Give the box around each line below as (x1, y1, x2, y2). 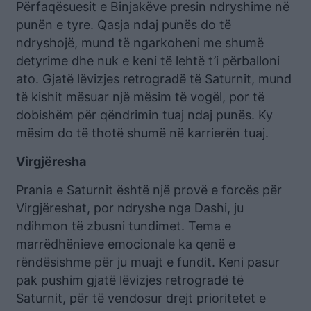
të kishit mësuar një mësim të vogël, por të (16, 89, 264, 104)
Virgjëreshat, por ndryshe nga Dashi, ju (16, 200, 244, 215)
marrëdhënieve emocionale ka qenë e (16, 236, 235, 251)
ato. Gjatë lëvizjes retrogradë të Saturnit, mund (16, 71, 292, 86)
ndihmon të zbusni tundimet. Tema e (16, 218, 231, 233)
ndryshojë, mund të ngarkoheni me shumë (16, 35, 264, 50)
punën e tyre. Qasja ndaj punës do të (16, 17, 231, 32)
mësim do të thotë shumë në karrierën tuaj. (16, 125, 269, 140)
